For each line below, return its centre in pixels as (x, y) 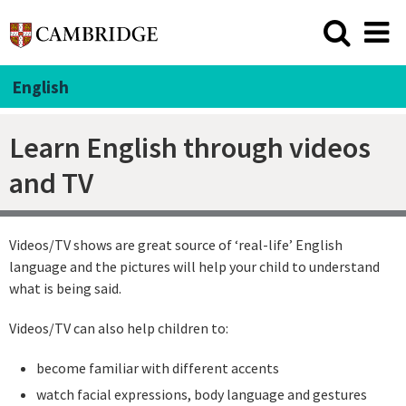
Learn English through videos (190, 147)
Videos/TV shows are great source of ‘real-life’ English (176, 245)
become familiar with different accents (157, 367)
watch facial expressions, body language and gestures (201, 394)
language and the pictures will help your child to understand (194, 267)
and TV (51, 183)
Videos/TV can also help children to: (119, 329)
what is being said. (65, 289)
